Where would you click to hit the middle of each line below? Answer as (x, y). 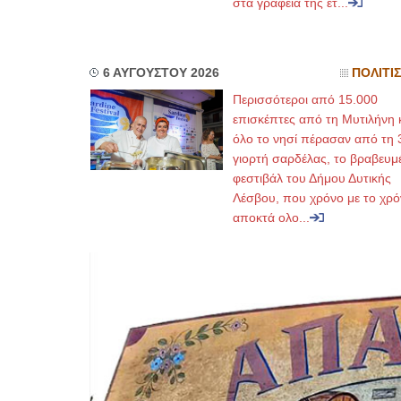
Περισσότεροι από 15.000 (305, 99)
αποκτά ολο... (271, 218)
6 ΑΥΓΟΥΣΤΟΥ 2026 (161, 73)
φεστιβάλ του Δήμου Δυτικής (311, 178)
